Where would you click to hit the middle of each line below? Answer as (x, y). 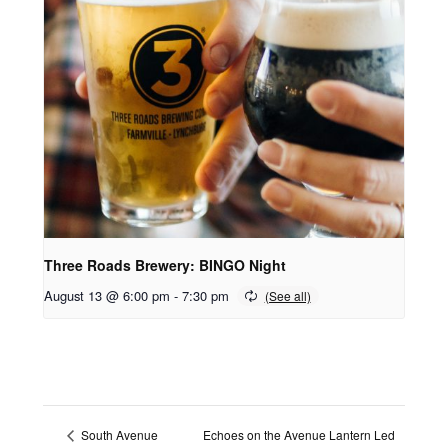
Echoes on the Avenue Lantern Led (298, 434)
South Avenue (117, 435)
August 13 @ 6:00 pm (106, 295)
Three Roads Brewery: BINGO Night (164, 264)
